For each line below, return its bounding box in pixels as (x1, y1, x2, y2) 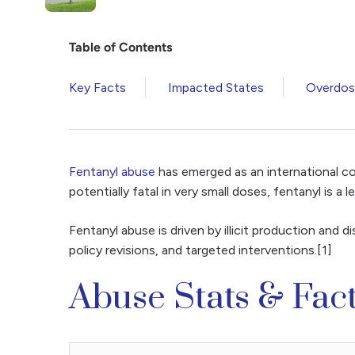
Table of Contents (69, 40, 172, 55)
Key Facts (69, 80, 126, 95)
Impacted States (168, 80, 264, 95)
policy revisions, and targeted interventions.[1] (69, 242, 332, 258)
